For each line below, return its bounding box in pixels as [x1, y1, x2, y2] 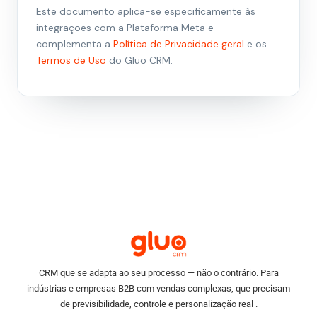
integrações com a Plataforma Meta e [36, 21, 214, 35]
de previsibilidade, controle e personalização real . [59, 299, 258, 310]
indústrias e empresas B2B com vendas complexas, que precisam [27, 283, 290, 294]
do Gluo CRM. [106, 54, 173, 67]
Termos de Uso [36, 54, 106, 67]
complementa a [36, 38, 113, 51]
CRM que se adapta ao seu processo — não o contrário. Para [38, 267, 279, 279]
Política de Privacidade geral [113, 38, 244, 51]
